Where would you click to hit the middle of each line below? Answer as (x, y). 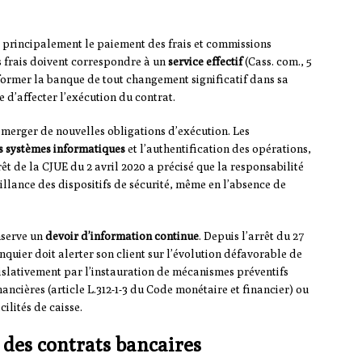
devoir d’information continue (122, 236)
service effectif (205, 62)
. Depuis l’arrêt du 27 (252, 236)
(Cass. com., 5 (277, 62)
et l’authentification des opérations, (218, 149)
